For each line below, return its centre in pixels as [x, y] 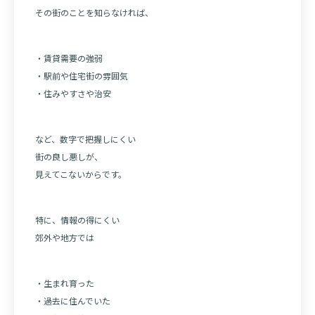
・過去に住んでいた [73, 301]
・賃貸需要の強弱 [69, 58]
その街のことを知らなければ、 [94, 13]
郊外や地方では [65, 238]
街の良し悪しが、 [69, 157]
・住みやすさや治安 [73, 94]
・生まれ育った [65, 283]
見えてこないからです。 [81, 174]
